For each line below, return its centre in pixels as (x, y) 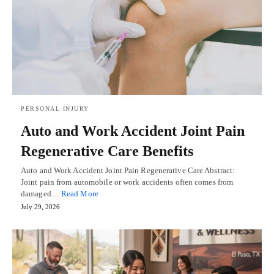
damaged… (41, 193)
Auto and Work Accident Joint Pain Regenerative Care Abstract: (128, 170)
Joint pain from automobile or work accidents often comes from (127, 182)
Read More (80, 193)
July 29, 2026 (40, 206)
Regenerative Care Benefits (107, 151)
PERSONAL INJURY (55, 108)
